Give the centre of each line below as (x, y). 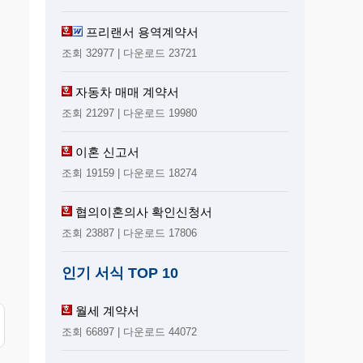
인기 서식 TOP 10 (120, 273)
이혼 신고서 (107, 152)
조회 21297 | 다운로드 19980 (129, 113)
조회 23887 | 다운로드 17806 (129, 233)
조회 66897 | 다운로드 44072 (129, 331)
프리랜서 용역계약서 (142, 32)
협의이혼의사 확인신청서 (144, 211)
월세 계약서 (107, 310)
